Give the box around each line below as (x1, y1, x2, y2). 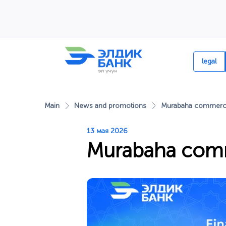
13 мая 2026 (87, 127, 128, 135)
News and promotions (74, 101, 146, 110)
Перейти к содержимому (12, 6, 105, 15)
